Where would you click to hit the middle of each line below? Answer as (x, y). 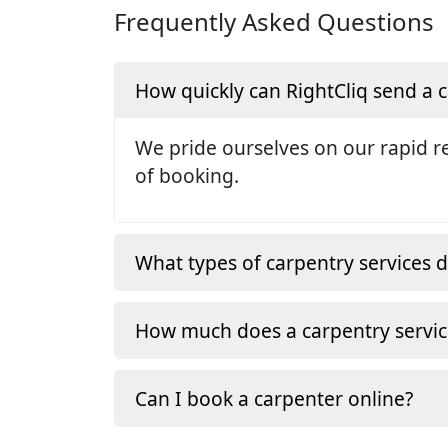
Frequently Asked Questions (274, 21)
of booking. (187, 175)
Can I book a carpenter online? (274, 399)
